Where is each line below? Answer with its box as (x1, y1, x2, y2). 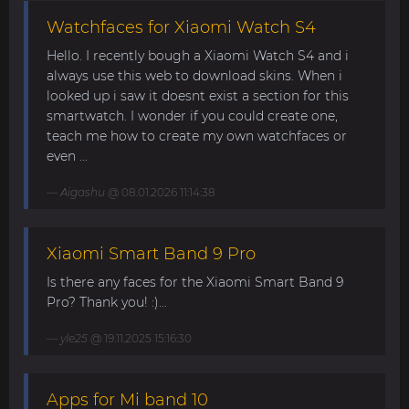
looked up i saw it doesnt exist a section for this (47, 88, 349, 104)
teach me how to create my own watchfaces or (47, 128, 347, 144)
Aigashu (60, 185, 105, 199)
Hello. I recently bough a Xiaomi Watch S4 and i (47, 47, 349, 64)
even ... (47, 148, 88, 164)
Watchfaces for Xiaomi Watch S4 (47, 17, 316, 37)
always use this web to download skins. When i (47, 68, 342, 84)
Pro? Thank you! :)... (47, 294, 167, 310)
